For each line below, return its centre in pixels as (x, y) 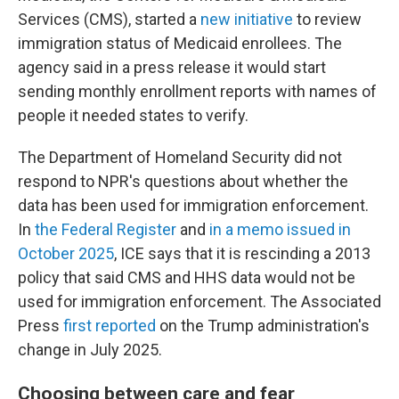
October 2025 (66, 253)
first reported (110, 326)
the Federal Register (106, 229)
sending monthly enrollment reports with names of (197, 91)
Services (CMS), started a (109, 19)
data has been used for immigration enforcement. (193, 205)
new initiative (247, 19)
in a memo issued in (280, 229)
